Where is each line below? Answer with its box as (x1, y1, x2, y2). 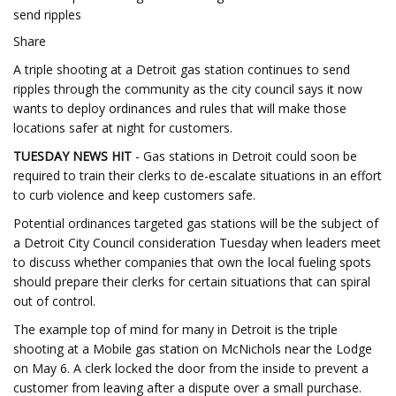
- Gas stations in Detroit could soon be (132, 148, 357, 164)
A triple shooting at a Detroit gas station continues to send (13, 61, 350, 78)
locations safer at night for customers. (13, 119, 232, 136)
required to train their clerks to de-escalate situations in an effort (13, 167, 382, 184)
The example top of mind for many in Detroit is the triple (13, 321, 338, 338)
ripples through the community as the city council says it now (13, 80, 362, 97)
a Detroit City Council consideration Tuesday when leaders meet (13, 234, 381, 251)
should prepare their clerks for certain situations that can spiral (13, 273, 370, 290)
